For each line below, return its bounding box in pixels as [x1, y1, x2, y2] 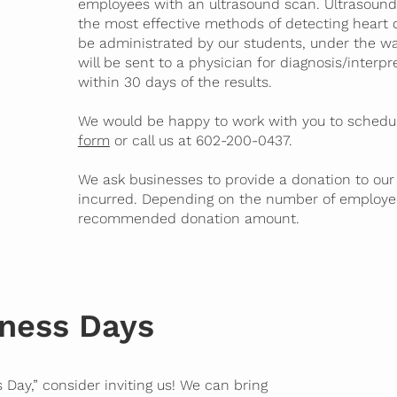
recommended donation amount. [77, 209, 300, 227]
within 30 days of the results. [77, 73, 272, 90]
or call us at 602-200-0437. [109, 131, 292, 149]
